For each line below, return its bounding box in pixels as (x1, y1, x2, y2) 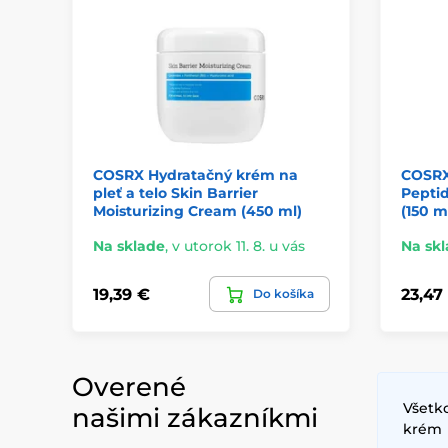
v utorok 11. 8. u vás (172, 237, 305, 256)
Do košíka (252, 286, 314, 302)
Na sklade (93, 237, 165, 256)
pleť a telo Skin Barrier (93, 184, 258, 203)
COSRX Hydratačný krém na (93, 166, 298, 185)
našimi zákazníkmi (72, 402, 318, 435)
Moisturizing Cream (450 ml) (93, 202, 302, 221)
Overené (72, 371, 186, 404)
